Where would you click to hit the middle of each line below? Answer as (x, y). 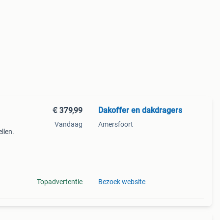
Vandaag (68, 124)
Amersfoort (115, 124)
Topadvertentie (59, 182)
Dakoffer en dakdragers (140, 110)
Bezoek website (122, 182)
